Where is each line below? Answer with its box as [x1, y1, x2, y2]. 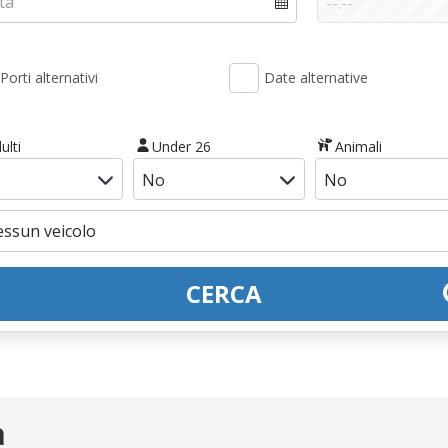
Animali [334, 136, 382, 156]
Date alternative [264, 68, 368, 87]
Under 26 [152, 136, 212, 156]
